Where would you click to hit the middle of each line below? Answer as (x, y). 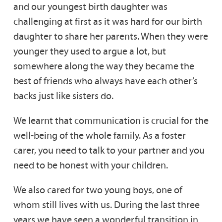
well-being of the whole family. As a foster (99, 136)
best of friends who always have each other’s (105, 81)
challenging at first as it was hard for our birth (108, 22)
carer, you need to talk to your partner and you (109, 150)
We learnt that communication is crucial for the (111, 121)
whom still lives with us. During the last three (106, 205)
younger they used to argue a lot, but (89, 51)
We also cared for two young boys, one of (98, 190)
